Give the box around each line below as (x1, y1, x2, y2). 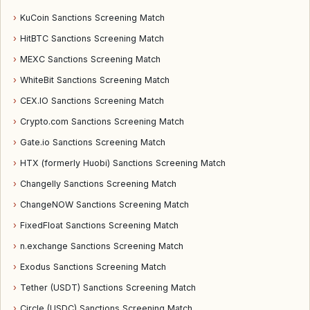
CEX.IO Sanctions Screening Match (20, 95, 164, 106)
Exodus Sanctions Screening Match (20, 262, 166, 272)
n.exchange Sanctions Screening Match (20, 241, 183, 251)
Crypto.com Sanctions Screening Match (20, 116, 184, 127)
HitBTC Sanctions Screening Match (20, 33, 164, 44)
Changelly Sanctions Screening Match (20, 179, 176, 189)
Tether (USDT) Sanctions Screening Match (20, 282, 196, 293)
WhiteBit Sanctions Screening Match (20, 75, 170, 85)
